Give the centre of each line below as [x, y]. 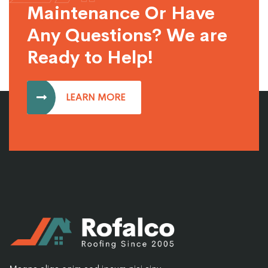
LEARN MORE [96, 98]
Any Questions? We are [127, 36]
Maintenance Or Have [121, 13]
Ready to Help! [90, 58]
